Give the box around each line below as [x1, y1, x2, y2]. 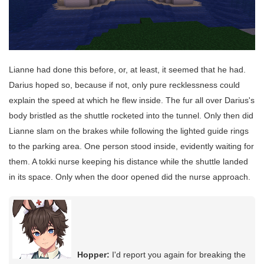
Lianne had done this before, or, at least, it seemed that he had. [9, 65, 246, 75]
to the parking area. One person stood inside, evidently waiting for [9, 141, 254, 151]
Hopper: [77, 250, 110, 260]
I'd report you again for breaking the [110, 250, 246, 260]
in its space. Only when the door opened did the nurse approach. [9, 172, 250, 182]
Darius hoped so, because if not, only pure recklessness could [9, 80, 240, 90]
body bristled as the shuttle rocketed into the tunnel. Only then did [9, 111, 253, 121]
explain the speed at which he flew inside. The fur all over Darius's [9, 95, 255, 105]
